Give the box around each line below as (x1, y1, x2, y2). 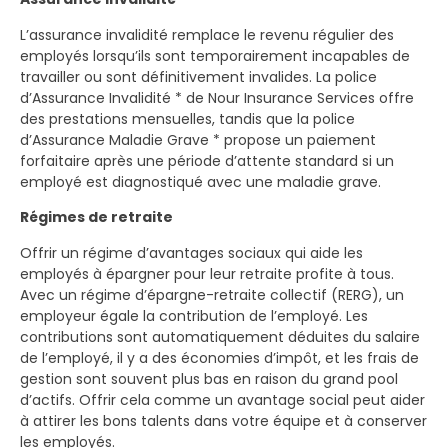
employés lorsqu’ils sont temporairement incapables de (20, 45, 410, 66)
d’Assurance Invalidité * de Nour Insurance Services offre (20, 87, 414, 108)
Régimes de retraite (20, 207, 173, 228)
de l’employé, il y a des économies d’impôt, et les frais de (20, 347, 419, 368)
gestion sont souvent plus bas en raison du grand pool (20, 368, 398, 389)
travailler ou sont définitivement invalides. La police (20, 66, 377, 87)
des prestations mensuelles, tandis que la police (20, 108, 355, 129)
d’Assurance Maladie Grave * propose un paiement (20, 129, 376, 150)
